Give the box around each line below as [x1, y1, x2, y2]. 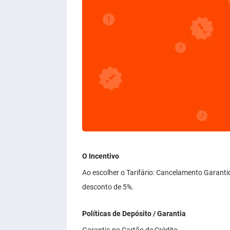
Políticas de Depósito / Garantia [82, 209, 186, 218]
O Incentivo [82, 152, 119, 160]
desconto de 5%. [82, 183, 134, 191]
